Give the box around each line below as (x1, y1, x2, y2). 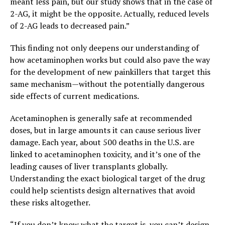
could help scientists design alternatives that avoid (10, 185, 195, 196)
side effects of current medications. (10, 90, 139, 102)
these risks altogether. (10, 197, 90, 208)
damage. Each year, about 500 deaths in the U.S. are (10, 137, 194, 148)
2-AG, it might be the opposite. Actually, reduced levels (10, 8, 209, 20)
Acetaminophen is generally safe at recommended (10, 113, 192, 124)
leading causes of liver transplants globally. (10, 161, 167, 172)
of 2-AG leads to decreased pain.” (10, 20, 130, 32)
